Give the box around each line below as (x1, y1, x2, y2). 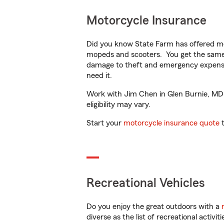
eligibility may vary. (86, 100, 150, 108)
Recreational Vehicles (86, 177, 205, 189)
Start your (86, 119, 123, 127)
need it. (86, 71, 114, 79)
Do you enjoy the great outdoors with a (86, 202, 221, 210)
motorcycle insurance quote (123, 119, 219, 127)
